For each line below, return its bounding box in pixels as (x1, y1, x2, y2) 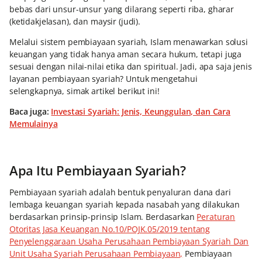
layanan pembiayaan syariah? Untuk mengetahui (9, 73, 198, 85)
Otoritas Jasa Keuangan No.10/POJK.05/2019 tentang (9, 223, 211, 235)
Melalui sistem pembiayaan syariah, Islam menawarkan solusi (9, 36, 248, 48)
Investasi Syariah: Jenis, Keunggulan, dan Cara (51, 106, 231, 118)
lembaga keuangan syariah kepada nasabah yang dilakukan (9, 199, 240, 211)
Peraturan (196, 211, 236, 223)
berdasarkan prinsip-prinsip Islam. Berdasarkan (9, 211, 197, 223)
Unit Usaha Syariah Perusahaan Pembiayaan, (9, 248, 183, 260)
